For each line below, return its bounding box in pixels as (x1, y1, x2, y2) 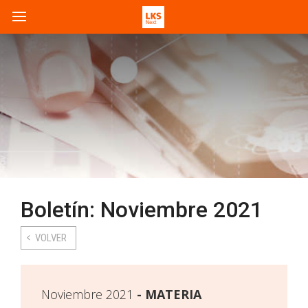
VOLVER (35, 232, 67, 244)
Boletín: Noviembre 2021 (21, 197, 263, 223)
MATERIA (145, 286, 201, 302)
